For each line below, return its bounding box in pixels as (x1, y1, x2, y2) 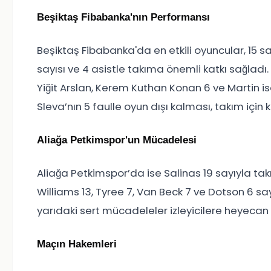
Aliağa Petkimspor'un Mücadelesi (37, 134, 197, 146)
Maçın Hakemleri (37, 238, 117, 250)
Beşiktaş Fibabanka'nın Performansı (37, 11, 210, 24)
